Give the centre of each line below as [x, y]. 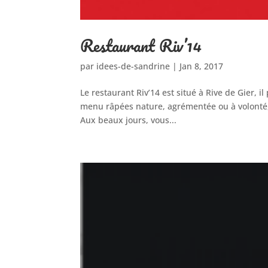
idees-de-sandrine [133, 66]
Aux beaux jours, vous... [129, 120]
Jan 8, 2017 [202, 66]
